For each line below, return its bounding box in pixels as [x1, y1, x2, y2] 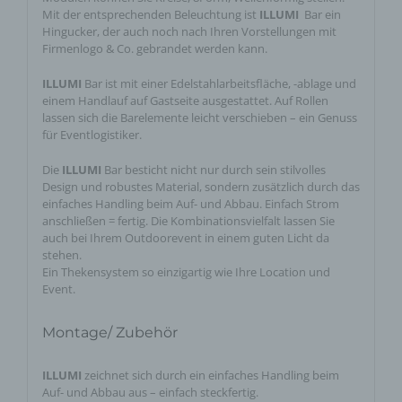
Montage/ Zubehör [41, 324, 178, 342]
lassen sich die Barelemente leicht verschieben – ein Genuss [41, 109, 357, 127]
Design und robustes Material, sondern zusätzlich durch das [41, 179, 360, 196]
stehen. [41, 247, 82, 264]
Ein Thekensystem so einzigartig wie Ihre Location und [41, 264, 330, 281]
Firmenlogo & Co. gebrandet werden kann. [41, 40, 267, 57]
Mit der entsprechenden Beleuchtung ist [41, 6, 259, 23]
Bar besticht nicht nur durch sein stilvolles [100, 162, 326, 179]
